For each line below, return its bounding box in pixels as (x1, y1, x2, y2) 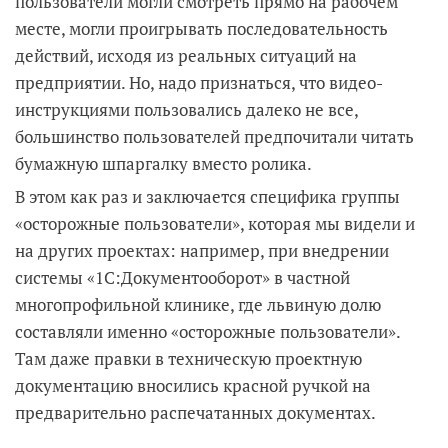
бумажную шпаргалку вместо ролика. (15, 151, 312, 175)
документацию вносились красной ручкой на (15, 374, 371, 397)
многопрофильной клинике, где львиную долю (15, 293, 381, 316)
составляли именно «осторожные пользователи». (15, 320, 400, 343)
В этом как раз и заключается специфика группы (15, 185, 400, 208)
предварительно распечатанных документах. (15, 401, 376, 424)
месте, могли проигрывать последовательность (15, 16, 388, 40)
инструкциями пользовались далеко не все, (15, 97, 358, 121)
